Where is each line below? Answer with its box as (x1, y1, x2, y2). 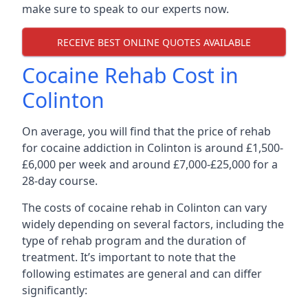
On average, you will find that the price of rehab (22, 124, 271, 139)
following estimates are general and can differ (22, 266, 262, 281)
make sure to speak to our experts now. (22, 1, 232, 16)
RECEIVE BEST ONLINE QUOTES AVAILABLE (57, 35, 251, 49)
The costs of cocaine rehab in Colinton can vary (22, 200, 267, 215)
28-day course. (22, 173, 98, 188)
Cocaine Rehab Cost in (22, 61, 239, 89)
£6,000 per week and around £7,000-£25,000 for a (22, 157, 278, 172)
